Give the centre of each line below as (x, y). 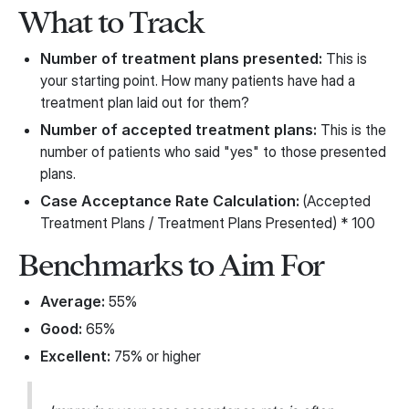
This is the (351, 130)
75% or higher (156, 357)
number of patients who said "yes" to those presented (213, 152)
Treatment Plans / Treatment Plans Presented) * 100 (208, 223)
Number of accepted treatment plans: (178, 130)
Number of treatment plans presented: (181, 59)
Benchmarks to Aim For (171, 266)
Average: (73, 302)
